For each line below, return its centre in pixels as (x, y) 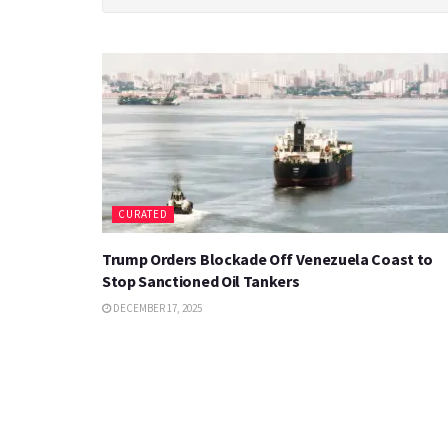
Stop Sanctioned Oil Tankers (201, 281)
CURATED (143, 214)
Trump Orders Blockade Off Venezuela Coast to (267, 259)
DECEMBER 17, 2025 (156, 308)
